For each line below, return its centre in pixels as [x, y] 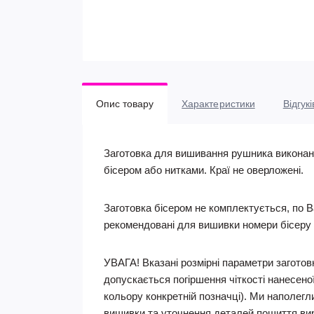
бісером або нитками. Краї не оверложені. [204, 170]
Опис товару [125, 103]
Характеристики [218, 103]
